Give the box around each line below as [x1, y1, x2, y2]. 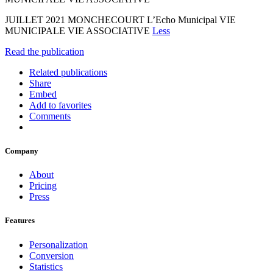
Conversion [29, 250, 74, 261]
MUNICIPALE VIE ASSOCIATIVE [5, 25, 152, 36]
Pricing [29, 180, 57, 191]
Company [5, 146, 38, 156]
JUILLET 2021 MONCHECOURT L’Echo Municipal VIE [5, 14, 236, 25]
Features [5, 216, 35, 225]
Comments [29, 110, 71, 121]
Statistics [29, 261, 63, 272]
